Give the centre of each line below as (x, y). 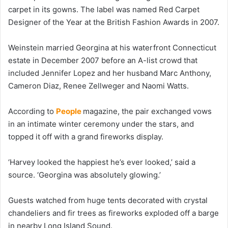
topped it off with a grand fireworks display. (86, 136)
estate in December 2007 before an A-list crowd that (103, 60)
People (69, 111)
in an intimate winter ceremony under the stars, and (101, 124)
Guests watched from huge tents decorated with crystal (108, 200)
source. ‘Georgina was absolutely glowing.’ (84, 175)
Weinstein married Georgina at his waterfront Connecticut (112, 47)
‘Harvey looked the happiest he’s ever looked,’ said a (102, 162)
